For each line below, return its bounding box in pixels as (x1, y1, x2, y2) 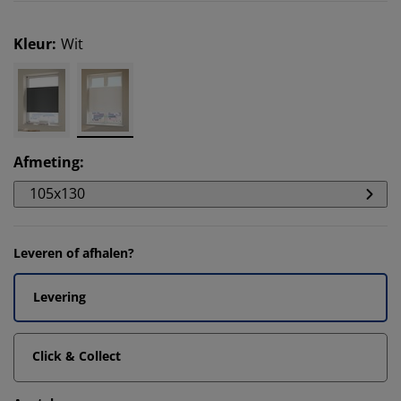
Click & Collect (32, 347, 121, 364)
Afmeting (13, 152, 80, 172)
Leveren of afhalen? (13, 244, 134, 261)
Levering (33, 288, 86, 305)
